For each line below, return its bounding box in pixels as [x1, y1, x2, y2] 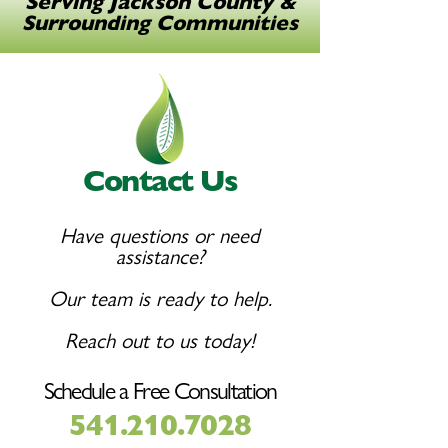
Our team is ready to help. [48, 286, 272, 311]
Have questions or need [60, 223, 260, 248]
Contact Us [83, 162, 237, 200]
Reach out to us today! [65, 328, 255, 353]
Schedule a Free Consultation [43, 376, 277, 405]
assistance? [115, 244, 205, 269]
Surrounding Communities [22, 9, 298, 36]
